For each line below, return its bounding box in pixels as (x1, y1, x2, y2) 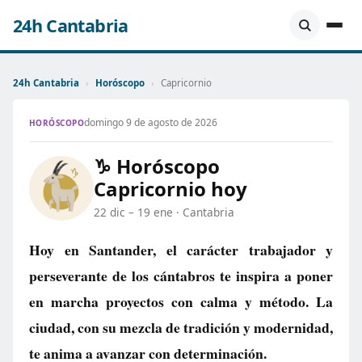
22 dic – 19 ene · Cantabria (94, 204, 234, 220)
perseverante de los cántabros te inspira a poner (29, 265, 333, 286)
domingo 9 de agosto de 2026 (84, 116, 218, 129)
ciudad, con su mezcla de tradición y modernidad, (29, 317, 333, 338)
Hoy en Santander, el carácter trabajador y (29, 239, 333, 260)
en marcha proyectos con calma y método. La (29, 291, 333, 312)
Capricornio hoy (94, 175, 247, 202)
